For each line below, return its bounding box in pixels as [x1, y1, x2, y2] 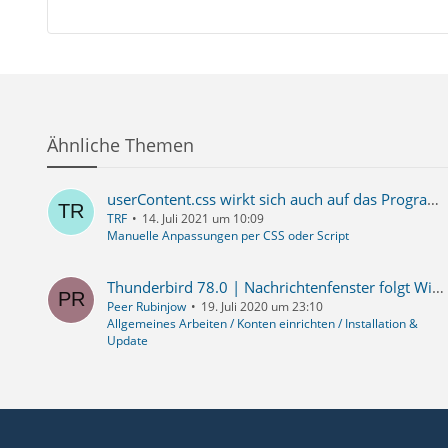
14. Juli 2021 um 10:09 [141, 210, 264, 228]
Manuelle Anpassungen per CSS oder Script [106, 227, 349, 245]
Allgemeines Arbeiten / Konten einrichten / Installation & [106, 315, 418, 333]
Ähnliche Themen [46, 133, 194, 158]
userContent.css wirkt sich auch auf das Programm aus [426, 189, 439, 210]
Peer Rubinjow [106, 298, 186, 316]
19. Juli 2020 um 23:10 [200, 298, 323, 316]
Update [106, 332, 148, 350]
